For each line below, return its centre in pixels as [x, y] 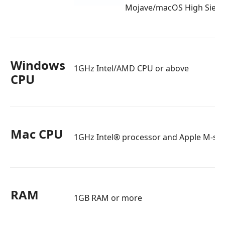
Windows [38, 65]
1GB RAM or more [108, 198]
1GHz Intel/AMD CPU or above [131, 68]
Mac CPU [37, 134]
